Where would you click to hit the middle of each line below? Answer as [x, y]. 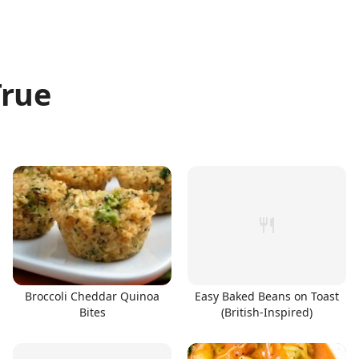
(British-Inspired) [267, 312]
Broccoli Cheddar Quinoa [92, 296]
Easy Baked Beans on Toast [267, 296]
